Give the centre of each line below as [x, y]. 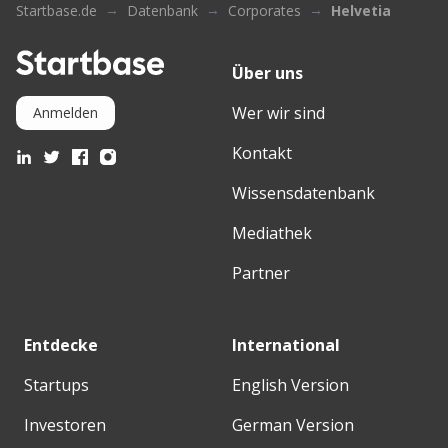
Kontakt [262, 153]
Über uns [267, 73]
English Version [290, 385]
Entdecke [61, 345]
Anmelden [65, 112]
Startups [56, 385]
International [286, 345]
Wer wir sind [278, 113]
